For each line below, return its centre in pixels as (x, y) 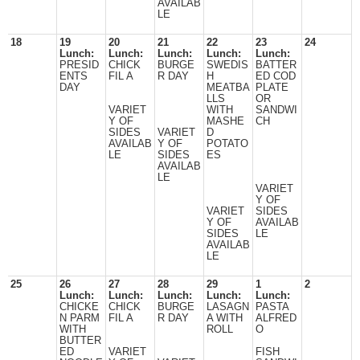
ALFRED (276, 318)
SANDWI (276, 110)
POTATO (227, 144)
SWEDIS (227, 65)
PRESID (79, 65)
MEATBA (228, 88)
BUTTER (80, 341)
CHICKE (79, 307)
